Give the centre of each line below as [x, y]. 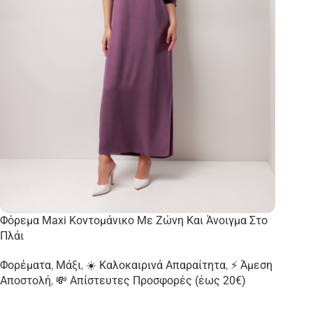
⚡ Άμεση [252, 265]
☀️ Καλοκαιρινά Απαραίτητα [156, 265]
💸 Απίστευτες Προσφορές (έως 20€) [151, 280]
